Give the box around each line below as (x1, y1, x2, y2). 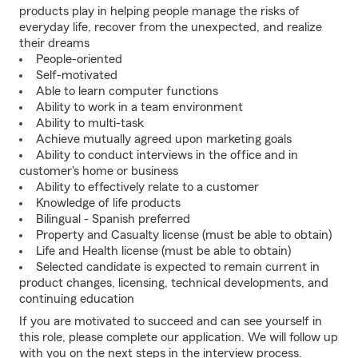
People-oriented (36, 53, 122, 66)
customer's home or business (19, 165, 178, 177)
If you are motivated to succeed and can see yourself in (19, 315, 322, 328)
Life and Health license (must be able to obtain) (36, 245, 291, 257)
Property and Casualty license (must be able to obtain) (36, 229, 332, 241)
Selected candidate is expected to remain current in (36, 261, 320, 273)
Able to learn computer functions (36, 85, 218, 97)
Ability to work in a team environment (36, 101, 243, 113)
